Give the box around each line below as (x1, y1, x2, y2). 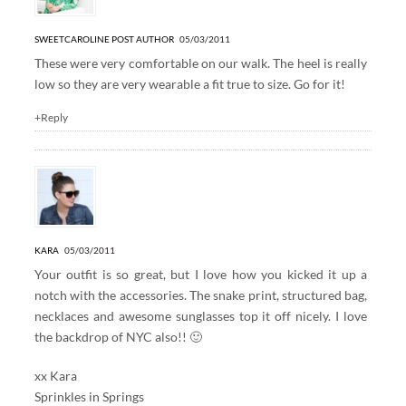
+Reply (34, 110, 68, 124)
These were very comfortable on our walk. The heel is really (34, 54, 368, 71)
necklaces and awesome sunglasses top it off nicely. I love (34, 307, 368, 324)
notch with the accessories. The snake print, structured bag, (34, 286, 368, 303)
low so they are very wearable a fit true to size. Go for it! (34, 75, 345, 92)
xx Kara (34, 367, 77, 383)
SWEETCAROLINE (34, 33, 110, 44)
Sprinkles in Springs (34, 388, 144, 404)
